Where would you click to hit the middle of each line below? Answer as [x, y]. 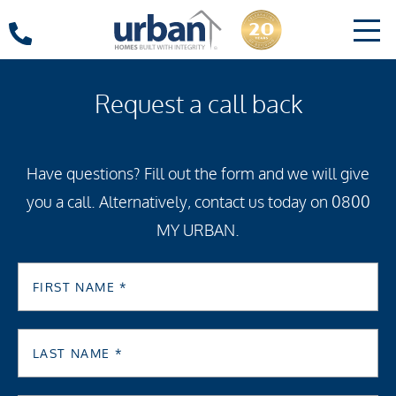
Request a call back [198, 105]
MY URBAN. [198, 231]
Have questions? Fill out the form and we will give [198, 174]
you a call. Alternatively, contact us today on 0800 [198, 202]
